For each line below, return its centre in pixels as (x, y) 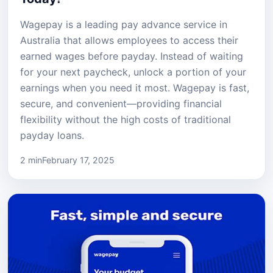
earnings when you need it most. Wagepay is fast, (135, 87)
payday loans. (52, 135)
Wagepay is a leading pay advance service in (124, 24)
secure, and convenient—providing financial (121, 103)
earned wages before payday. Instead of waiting (132, 56)
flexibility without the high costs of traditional (126, 119)
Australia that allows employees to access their (129, 40)
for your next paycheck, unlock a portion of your (133, 72)
